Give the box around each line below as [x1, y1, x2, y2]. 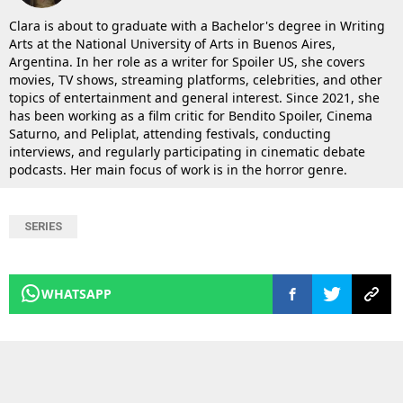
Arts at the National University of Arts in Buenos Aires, [9, 34, 336, 52]
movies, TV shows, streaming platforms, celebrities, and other [9, 70, 382, 88]
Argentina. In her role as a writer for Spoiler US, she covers [9, 52, 365, 70]
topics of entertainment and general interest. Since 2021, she [9, 88, 380, 106]
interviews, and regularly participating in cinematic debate [9, 142, 365, 160]
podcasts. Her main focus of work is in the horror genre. [9, 160, 347, 178]
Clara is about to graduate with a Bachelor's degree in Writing [9, 16, 385, 34]
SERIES [24, 219, 62, 233]
